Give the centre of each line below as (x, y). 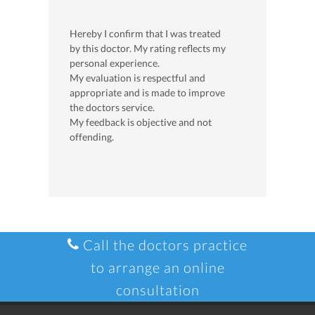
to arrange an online (157, 268)
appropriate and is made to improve (147, 93)
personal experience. (115, 63)
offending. (92, 137)
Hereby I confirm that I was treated (145, 34)
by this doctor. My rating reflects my (148, 49)
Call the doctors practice (163, 245)
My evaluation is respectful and (137, 78)
